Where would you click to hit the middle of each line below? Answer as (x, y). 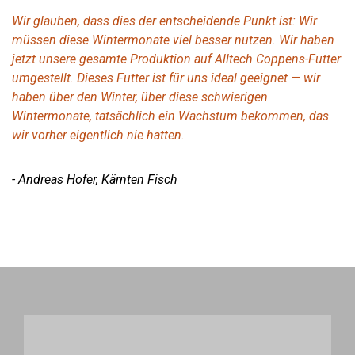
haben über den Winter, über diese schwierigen (140, 97)
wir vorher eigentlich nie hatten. (98, 135)
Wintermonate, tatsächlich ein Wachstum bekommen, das (170, 116)
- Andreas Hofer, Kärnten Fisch (95, 179)
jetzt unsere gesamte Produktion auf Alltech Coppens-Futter (176, 59)
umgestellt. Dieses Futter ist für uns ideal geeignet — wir (166, 78)
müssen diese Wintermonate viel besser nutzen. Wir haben (173, 40)
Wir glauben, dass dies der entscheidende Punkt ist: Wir (164, 21)
